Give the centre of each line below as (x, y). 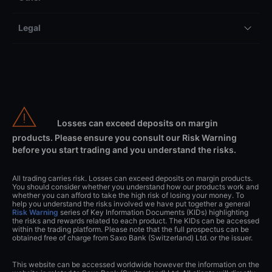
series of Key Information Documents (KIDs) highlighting (153, 212)
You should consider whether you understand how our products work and (135, 187)
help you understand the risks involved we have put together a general (131, 204)
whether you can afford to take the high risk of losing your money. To (128, 195)
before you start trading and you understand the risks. (124, 150)
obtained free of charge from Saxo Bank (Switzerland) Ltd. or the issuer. (132, 238)
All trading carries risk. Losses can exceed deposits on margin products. (132, 178)
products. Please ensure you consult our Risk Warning (124, 138)
